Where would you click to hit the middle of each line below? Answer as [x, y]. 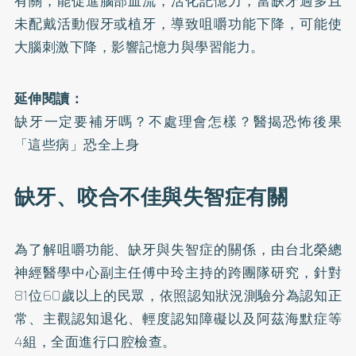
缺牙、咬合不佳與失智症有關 [151, 197]
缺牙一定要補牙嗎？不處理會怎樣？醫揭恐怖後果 [178, 122]
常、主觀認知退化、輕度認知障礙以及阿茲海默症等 [178, 319]
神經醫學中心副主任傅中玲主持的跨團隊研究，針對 [178, 273]
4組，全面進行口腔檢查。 [95, 342]
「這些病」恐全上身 [77, 145]
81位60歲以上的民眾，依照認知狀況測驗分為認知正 [178, 296]
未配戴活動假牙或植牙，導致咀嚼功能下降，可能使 [178, 24]
